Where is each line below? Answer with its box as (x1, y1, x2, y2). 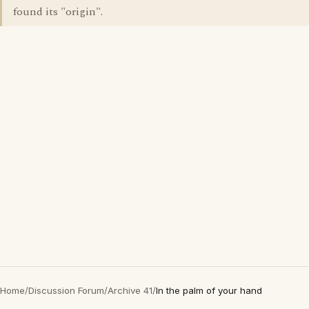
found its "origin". (13, 3, 103, 20)
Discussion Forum (28, 285, 104, 296)
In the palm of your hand (156, 285, 262, 296)
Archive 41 (108, 285, 152, 296)
